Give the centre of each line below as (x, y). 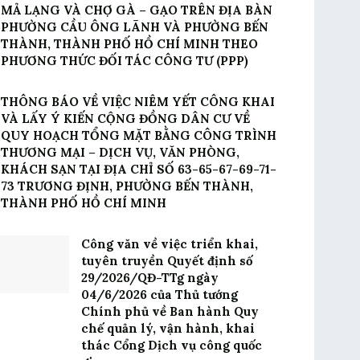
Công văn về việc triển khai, (170, 244)
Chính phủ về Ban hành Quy (170, 311)
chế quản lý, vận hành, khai (168, 328)
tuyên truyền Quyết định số (167, 261)
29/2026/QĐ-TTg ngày (150, 278)
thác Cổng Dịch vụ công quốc (172, 345)
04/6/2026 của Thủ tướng (160, 295)
